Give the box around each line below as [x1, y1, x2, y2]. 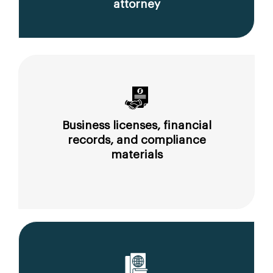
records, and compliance [67, 134, 206, 146]
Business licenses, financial [62, 119, 211, 132]
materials [110, 149, 163, 161]
